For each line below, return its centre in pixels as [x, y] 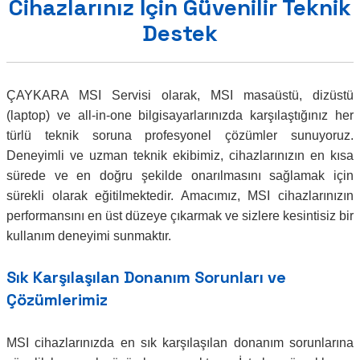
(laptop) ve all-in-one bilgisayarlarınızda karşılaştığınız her [180, 116]
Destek [180, 33]
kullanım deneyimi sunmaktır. [89, 236]
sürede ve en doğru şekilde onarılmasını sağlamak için [180, 176]
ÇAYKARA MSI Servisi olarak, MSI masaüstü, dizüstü [180, 96]
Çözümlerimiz [57, 300]
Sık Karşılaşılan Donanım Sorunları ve [146, 278]
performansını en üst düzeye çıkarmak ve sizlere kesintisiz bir [180, 216]
